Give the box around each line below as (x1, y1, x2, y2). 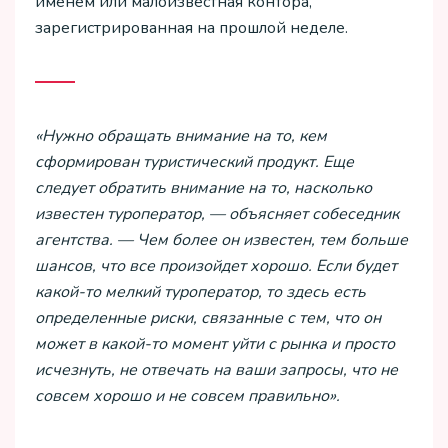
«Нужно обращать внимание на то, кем (35, 125, 327, 148)
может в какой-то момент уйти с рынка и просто (35, 333, 395, 356)
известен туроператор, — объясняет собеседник (35, 203, 399, 226)
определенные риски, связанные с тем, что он (35, 307, 381, 330)
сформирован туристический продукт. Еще (35, 151, 354, 174)
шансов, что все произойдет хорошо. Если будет (35, 255, 397, 278)
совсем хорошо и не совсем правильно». (35, 385, 340, 408)
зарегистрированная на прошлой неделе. (35, 16, 348, 39)
